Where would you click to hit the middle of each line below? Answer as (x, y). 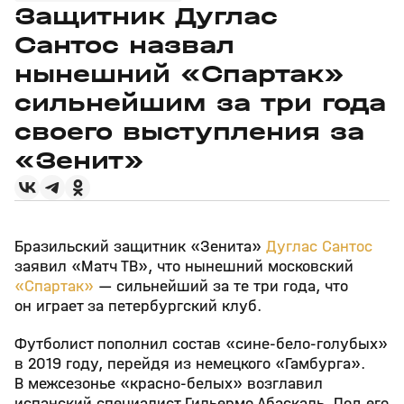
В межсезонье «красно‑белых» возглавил (169, 384)
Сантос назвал (124, 45)
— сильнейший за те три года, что (221, 286)
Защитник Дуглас (146, 16)
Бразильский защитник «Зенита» (140, 247)
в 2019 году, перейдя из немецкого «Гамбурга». (190, 364)
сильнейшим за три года (200, 103)
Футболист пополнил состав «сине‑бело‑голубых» (201, 344)
